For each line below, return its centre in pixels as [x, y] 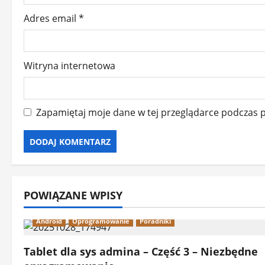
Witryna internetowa [70, 66]
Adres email [51, 19]
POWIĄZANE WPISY [73, 195]
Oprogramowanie [101, 221]
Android [49, 221]
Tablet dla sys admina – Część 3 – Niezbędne [141, 252]
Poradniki [155, 221]
